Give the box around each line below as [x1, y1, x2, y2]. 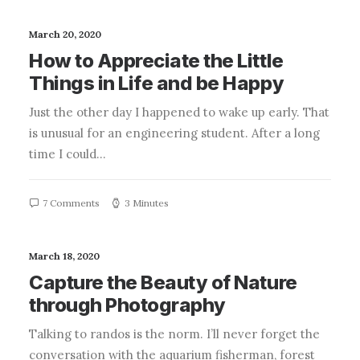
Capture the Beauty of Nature [29, 271, 297, 294]
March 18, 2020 [29, 250, 100, 262]
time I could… [29, 146, 106, 162]
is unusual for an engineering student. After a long [29, 125, 320, 141]
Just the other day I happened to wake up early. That [29, 104, 329, 120]
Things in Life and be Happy [29, 72, 284, 95]
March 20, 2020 [29, 28, 101, 40]
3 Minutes [125, 197, 169, 209]
